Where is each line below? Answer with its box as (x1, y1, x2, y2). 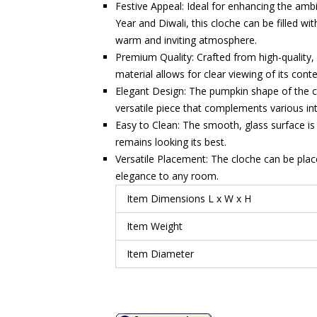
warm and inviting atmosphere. (115, 33, 257, 47)
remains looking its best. (115, 135, 226, 149)
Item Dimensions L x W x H (127, 192, 251, 205)
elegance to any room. (115, 169, 219, 183)
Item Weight (127, 219, 183, 233)
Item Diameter (127, 247, 194, 260)
